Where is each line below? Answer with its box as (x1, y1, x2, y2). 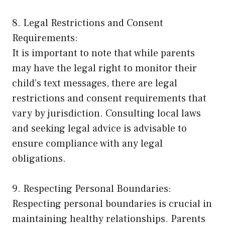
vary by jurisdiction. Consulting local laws (12, 106, 201, 120)
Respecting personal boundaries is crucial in (12, 197, 212, 210)
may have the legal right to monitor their (12, 61, 197, 75)
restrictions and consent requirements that (12, 91, 206, 105)
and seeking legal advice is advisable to (12, 122, 187, 135)
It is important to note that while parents (12, 46, 195, 60)
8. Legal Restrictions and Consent (12, 16, 163, 30)
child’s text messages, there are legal (12, 76, 177, 90)
